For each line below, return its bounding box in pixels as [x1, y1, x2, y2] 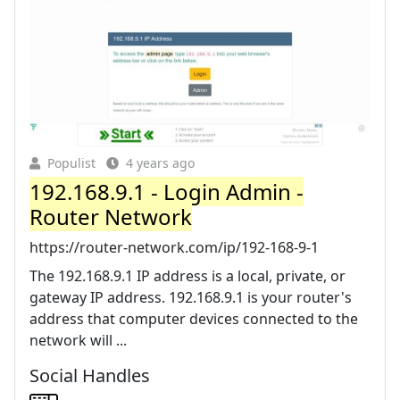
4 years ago [126, 154, 195, 171]
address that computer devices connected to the [29, 308, 358, 329]
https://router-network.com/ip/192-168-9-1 [29, 237, 319, 257]
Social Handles [29, 362, 150, 387]
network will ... [29, 329, 127, 350]
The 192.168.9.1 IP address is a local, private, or [29, 265, 346, 286]
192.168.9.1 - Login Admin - [29, 176, 304, 206]
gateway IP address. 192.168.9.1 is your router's [29, 287, 352, 307]
